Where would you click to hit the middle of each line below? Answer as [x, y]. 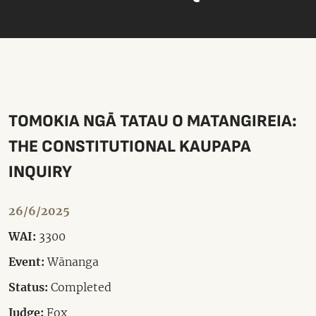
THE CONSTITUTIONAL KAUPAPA [130, 146]
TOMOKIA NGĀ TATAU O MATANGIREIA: [153, 121]
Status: [28, 287]
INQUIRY [40, 172]
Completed [80, 287]
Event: [26, 261]
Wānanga [72, 261]
